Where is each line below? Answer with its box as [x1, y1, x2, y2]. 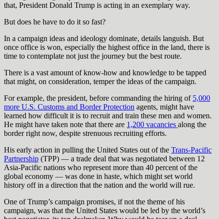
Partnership [4, 154, 39, 163]
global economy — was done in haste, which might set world [4, 172, 193, 180]
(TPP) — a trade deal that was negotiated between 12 [39, 154, 205, 163]
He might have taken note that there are [4, 120, 127, 129]
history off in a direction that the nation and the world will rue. [4, 180, 195, 189]
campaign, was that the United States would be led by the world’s [4, 206, 205, 215]
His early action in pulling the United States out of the [4, 145, 171, 154]
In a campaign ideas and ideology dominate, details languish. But [4, 34, 204, 43]
